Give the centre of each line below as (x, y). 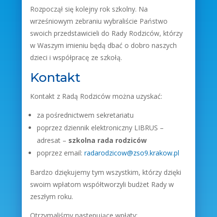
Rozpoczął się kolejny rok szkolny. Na (89, 9)
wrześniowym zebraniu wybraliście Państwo (99, 21)
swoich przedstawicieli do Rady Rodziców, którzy (106, 33)
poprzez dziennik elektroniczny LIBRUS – (100, 128)
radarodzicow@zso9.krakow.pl (132, 153)
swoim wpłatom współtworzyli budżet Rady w (102, 184)
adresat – (52, 140)
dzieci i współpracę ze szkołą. (76, 57)
